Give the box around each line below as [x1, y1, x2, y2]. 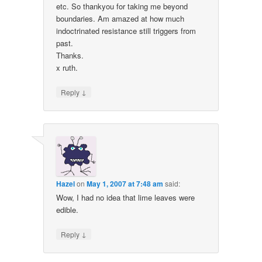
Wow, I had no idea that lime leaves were [56, 192, 195, 204]
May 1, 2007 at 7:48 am [87, 178, 164, 189]
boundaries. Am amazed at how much [56, 12, 185, 24]
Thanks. [56, 49, 84, 61]
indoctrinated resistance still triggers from [56, 25, 196, 36]
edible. [56, 204, 79, 216]
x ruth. [56, 61, 78, 73]
